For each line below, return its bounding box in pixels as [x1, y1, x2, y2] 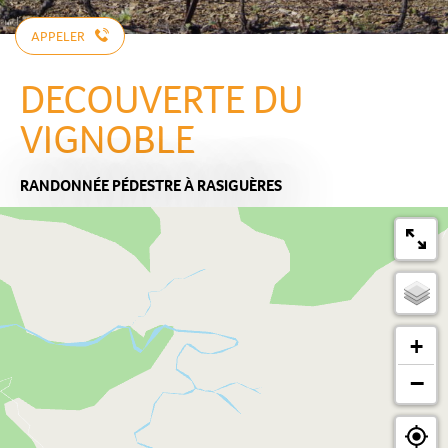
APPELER [31, 26, 85, 46]
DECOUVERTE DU [20, 72, 303, 126]
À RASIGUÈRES [184, 174, 282, 196]
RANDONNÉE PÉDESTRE [20, 174, 181, 196]
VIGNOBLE [20, 112, 195, 166]
